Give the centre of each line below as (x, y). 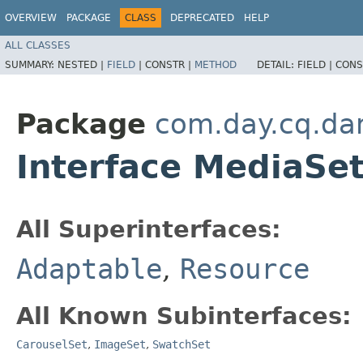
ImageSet (120, 344)
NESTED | (82, 64)
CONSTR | (170, 64)
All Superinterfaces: (149, 229)
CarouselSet (52, 344)
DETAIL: (277, 64)
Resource (245, 269)
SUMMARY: (31, 64)
